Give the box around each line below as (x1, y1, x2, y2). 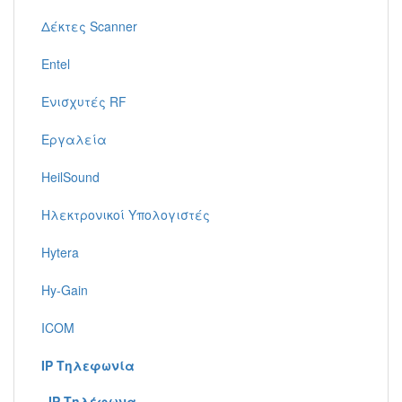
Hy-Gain (41, 281, 88, 299)
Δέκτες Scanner (41, 17, 137, 35)
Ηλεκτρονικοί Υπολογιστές (41, 205, 210, 223)
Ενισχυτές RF (41, 92, 127, 110)
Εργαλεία (41, 130, 107, 148)
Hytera (41, 243, 79, 261)
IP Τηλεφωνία (41, 356, 135, 374)
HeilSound (41, 168, 100, 186)
